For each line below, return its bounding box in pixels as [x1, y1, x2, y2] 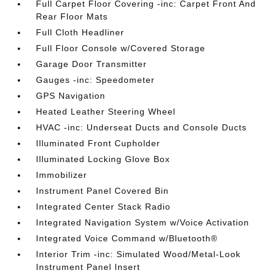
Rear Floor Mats [36, 12, 108, 21]
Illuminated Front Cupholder [36, 138, 161, 148]
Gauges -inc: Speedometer [36, 75, 155, 85]
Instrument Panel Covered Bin [36, 186, 169, 196]
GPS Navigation [36, 91, 106, 101]
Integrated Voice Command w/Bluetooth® [36, 233, 218, 243]
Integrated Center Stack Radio [36, 202, 171, 211]
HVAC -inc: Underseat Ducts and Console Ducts [36, 122, 247, 132]
